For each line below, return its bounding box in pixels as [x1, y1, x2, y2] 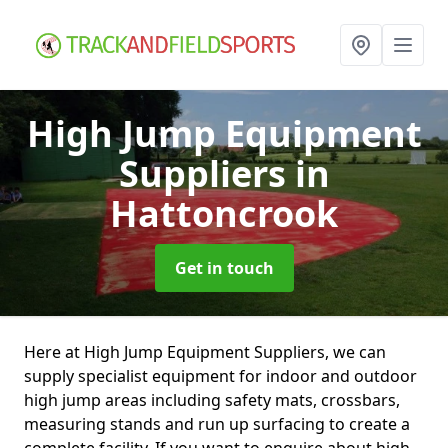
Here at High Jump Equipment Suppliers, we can [24, 341, 386, 363]
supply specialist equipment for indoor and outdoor [24, 365, 417, 387]
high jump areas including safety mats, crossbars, [24, 389, 400, 411]
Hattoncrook [110, 189, 338, 238]
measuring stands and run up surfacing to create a [24, 413, 410, 435]
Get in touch [174, 257, 274, 279]
